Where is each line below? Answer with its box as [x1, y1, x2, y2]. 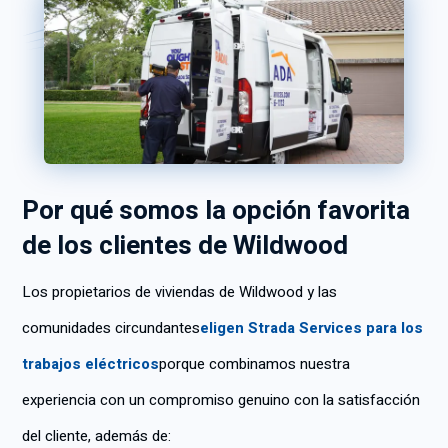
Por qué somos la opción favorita [22, 192, 410, 231]
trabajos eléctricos [22, 353, 159, 376]
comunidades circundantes [22, 317, 200, 340]
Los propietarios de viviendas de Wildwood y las [22, 281, 337, 304]
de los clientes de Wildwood [22, 227, 348, 266]
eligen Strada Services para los [200, 317, 423, 340]
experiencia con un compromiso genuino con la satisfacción [22, 389, 420, 412]
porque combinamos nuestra [159, 353, 350, 376]
